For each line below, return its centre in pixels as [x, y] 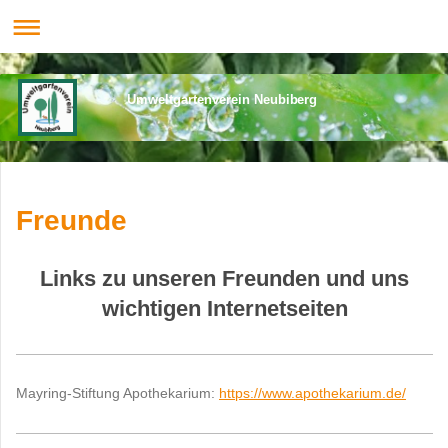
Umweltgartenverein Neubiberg [222, 99]
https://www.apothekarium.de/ [312, 392]
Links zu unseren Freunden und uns [224, 278]
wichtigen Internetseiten [224, 308]
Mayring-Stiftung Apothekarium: [117, 392]
